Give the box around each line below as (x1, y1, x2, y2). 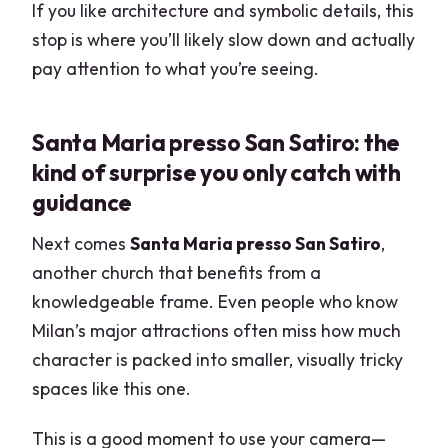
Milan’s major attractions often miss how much (32, 319, 402, 343)
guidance (32, 187, 133, 217)
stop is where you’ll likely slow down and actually (32, 27, 416, 51)
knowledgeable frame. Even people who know (32, 290, 399, 314)
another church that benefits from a (32, 261, 322, 285)
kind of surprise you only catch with (32, 157, 401, 187)
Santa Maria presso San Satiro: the (32, 127, 401, 157)
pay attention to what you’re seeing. (32, 56, 320, 80)
